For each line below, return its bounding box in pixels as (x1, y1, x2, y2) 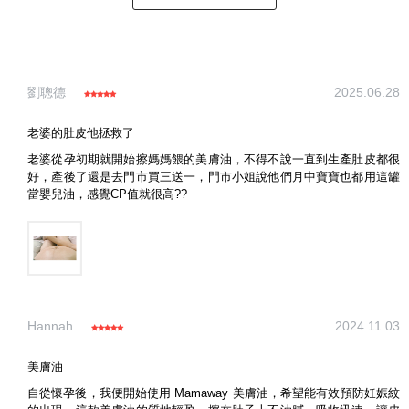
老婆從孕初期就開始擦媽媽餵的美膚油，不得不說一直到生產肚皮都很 (27, 152, 400, 166)
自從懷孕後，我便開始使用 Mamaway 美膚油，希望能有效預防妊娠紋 (27, 385, 400, 400)
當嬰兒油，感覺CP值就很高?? (27, 186, 187, 201)
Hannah (27, 318, 73, 333)
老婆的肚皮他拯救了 (27, 125, 134, 140)
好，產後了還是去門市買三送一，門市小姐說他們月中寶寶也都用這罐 (27, 169, 400, 184)
